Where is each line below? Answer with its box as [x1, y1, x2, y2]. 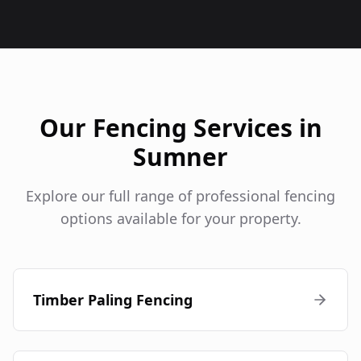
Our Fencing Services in [39, 111, 322, 145]
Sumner [133, 140, 228, 174]
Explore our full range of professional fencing [26, 186, 335, 206]
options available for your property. [60, 209, 301, 229]
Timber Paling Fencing [33, 290, 193, 310]
